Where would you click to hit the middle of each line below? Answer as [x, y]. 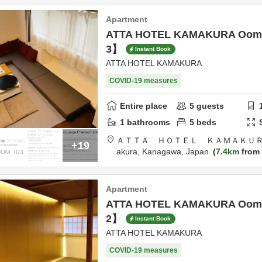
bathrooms [147, 122]
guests [209, 106]
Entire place [144, 106]
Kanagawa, [164, 151]
